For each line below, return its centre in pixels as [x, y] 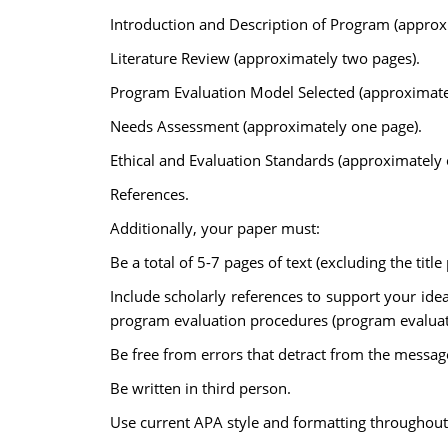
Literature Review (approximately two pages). [264, 58]
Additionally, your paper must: [214, 228]
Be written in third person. [200, 388]
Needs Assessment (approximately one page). [265, 126]
